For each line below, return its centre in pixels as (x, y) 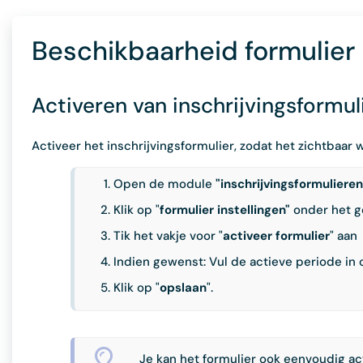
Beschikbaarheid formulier (193, 51)
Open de (139, 184)
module (190, 184)
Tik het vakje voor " (168, 236)
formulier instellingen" (226, 210)
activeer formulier (276, 236)
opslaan (183, 288)
